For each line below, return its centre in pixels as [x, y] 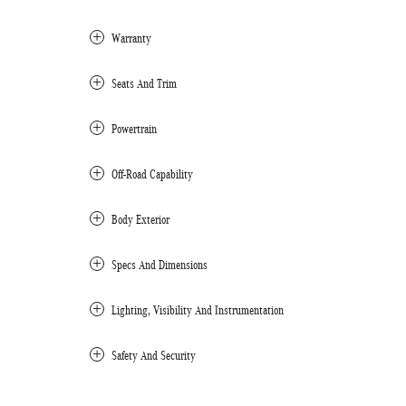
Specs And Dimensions [159, 265]
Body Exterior [140, 219]
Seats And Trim [144, 83]
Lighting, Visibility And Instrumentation [198, 310]
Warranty [131, 38]
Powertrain [134, 129]
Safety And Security [154, 355]
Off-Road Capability [152, 174]
